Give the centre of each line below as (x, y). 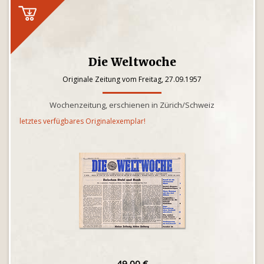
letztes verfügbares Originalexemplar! (82, 121)
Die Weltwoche (132, 62)
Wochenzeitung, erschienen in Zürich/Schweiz (132, 105)
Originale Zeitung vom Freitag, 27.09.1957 (132, 79)
